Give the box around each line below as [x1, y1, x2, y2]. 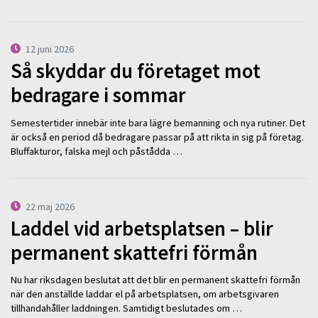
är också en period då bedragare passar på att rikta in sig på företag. [11, 130, 304, 143]
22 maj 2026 [26, 200, 75, 214]
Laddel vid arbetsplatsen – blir [11, 215, 273, 241]
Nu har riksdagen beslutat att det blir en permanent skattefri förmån [11, 273, 300, 287]
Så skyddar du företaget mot [11, 58, 261, 84]
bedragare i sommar [11, 82, 186, 109]
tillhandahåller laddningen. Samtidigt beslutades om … [11, 302, 242, 315]
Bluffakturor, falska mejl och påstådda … [11, 144, 182, 158]
